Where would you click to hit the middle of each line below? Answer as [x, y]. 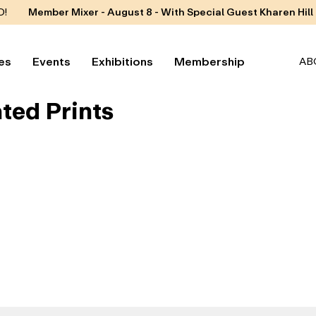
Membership [209, 61]
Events [51, 61]
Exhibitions [122, 61]
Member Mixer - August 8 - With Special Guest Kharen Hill [170, 12]
